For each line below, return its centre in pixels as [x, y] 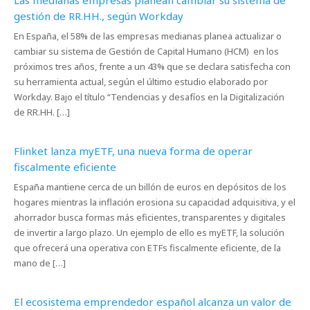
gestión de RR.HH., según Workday [99, 16]
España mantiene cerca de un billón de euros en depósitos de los [150, 187]
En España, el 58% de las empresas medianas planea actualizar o [148, 36]
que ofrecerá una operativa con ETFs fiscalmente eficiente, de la [147, 248]
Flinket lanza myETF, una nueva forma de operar [133, 151]
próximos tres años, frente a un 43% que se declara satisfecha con [152, 66]
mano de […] [40, 263]
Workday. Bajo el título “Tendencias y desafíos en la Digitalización [149, 97]
